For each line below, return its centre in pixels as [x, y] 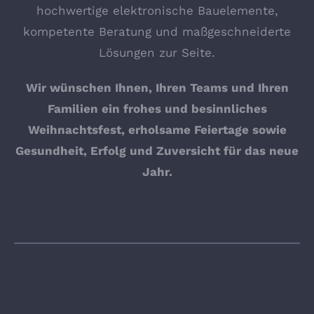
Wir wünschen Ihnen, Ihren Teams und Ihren [157, 87]
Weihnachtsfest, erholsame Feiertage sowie [157, 129]
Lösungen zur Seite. [157, 52]
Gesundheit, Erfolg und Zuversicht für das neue [157, 150]
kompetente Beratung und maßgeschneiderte [157, 31]
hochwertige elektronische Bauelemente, [157, 10]
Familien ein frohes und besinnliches [157, 108]
